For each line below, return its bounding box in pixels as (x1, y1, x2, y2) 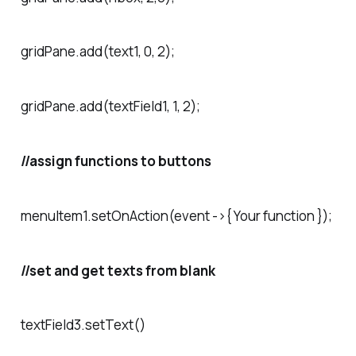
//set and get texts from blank (20, 261, 215, 280)
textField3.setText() (20, 315, 145, 335)
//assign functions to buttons (20, 151, 211, 170)
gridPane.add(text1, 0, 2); (20, 42, 175, 61)
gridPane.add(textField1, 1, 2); (20, 97, 200, 116)
